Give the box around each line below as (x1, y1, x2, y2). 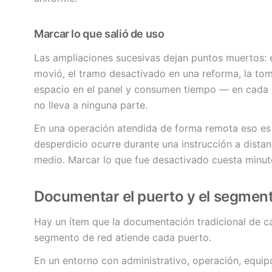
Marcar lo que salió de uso (34, 27, 165, 41)
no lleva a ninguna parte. (34, 99, 148, 112)
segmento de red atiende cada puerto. (34, 231, 211, 244)
